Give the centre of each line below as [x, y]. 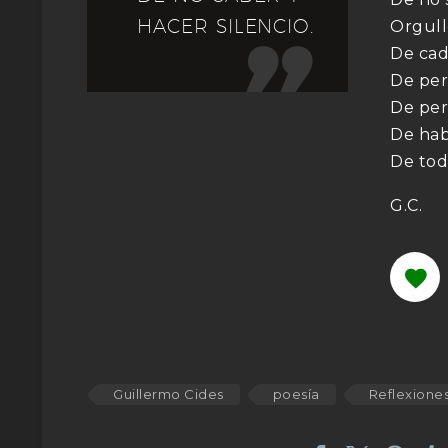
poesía [296, 393]
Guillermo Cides [168, 393]
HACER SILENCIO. [226, 25]
